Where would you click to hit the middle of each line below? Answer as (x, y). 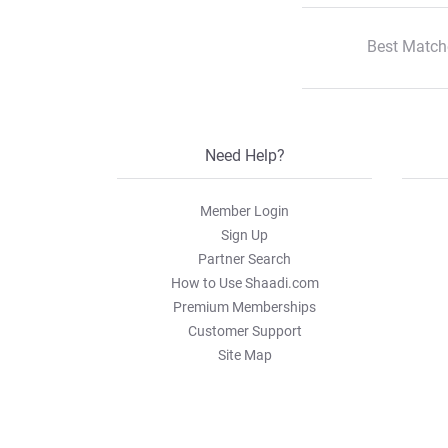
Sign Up (244, 235)
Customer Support (244, 331)
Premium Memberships (244, 307)
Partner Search (244, 259)
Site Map (244, 355)
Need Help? (244, 155)
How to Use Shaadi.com (244, 283)
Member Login (244, 211)
